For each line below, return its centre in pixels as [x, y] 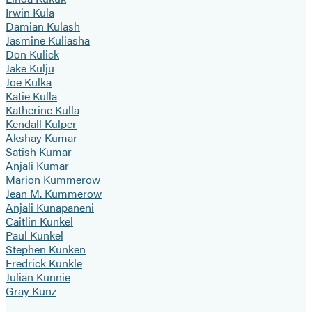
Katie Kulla [31, 96]
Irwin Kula [30, 13]
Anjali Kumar [37, 166]
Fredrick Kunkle [44, 263]
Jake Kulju [30, 68]
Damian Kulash [43, 26]
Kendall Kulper [41, 124]
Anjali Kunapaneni [50, 208]
